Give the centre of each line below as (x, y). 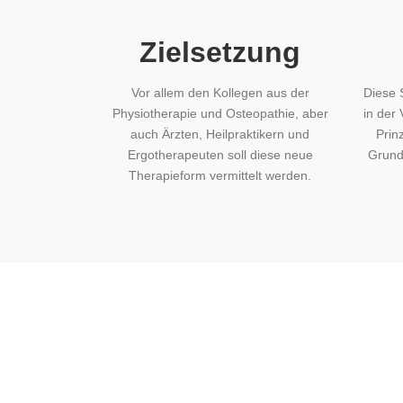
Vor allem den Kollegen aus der (220, 92)
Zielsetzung (220, 52)
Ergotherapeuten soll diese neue (220, 154)
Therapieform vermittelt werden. (220, 175)
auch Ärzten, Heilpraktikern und (220, 134)
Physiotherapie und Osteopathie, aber (220, 113)
